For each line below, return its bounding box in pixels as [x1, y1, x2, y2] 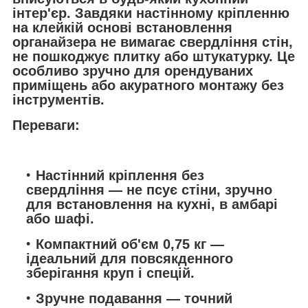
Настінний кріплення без [36, 168, 204, 184]
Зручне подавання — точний [36, 290, 232, 306]
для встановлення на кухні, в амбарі [26, 197, 278, 212]
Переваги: [12, 118, 80, 133]
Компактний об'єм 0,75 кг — [36, 236, 224, 252]
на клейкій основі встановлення [12, 20, 232, 36]
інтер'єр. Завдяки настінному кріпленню [12, 5, 289, 21]
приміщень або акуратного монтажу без [12, 78, 284, 93]
